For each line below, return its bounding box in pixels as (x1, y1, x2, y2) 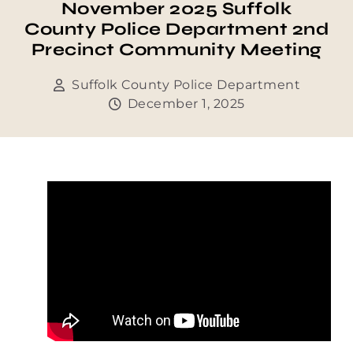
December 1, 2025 (127, 95, 245, 111)
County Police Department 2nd (24, 18, 329, 39)
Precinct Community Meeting (31, 39, 322, 60)
